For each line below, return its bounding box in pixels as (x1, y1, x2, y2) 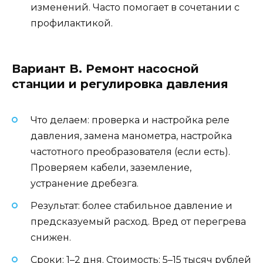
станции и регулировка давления (12, 76, 228, 91)
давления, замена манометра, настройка (31, 130, 232, 141)
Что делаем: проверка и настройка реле (31, 114, 230, 126)
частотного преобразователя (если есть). (31, 146, 230, 157)
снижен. (31, 232, 71, 244)
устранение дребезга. (31, 177, 139, 189)
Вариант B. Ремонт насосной (12, 61, 199, 76)
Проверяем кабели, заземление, (31, 161, 191, 173)
